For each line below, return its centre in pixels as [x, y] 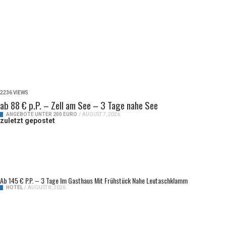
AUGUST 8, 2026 [47, 187]
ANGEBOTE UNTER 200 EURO [42, 114]
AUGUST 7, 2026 [101, 114]
